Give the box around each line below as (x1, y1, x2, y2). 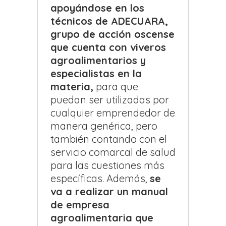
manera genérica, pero (50, 120, 157, 133)
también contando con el (50, 133, 167, 146)
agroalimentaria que (50, 211, 153, 224)
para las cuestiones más (50, 159, 164, 172)
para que (93, 80, 138, 93)
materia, (50, 80, 93, 93)
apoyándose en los (50, 2, 144, 15)
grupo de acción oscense (50, 28, 175, 41)
